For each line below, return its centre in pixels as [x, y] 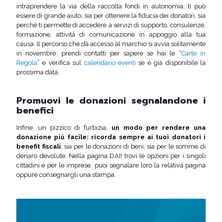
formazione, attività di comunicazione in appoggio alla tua [111, 34]
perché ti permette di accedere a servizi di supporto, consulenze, [111, 25]
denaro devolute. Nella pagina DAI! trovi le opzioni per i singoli [111, 156]
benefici [35, 111]
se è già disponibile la [171, 63]
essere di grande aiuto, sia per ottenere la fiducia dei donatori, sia [111, 16]
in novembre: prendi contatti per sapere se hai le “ [99, 53]
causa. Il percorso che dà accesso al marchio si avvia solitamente [111, 44]
